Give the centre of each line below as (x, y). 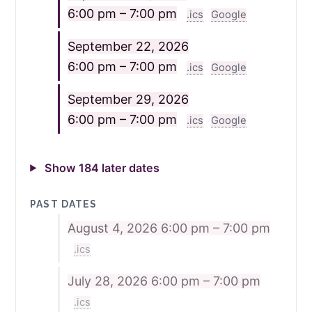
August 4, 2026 (114, 228)
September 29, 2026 (128, 99)
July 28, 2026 (109, 281)
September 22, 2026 (128, 46)
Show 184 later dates (101, 167)
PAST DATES (64, 204)
